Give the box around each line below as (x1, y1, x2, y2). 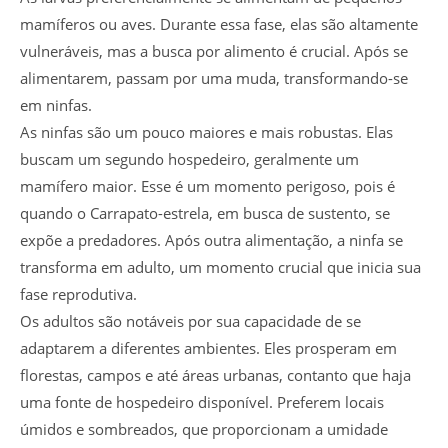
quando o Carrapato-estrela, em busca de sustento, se (20, 202, 390, 223)
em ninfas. (20, 94, 92, 115)
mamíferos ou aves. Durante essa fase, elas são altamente (20, 13, 418, 34)
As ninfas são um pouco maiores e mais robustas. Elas (20, 121, 393, 142)
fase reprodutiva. (20, 283, 137, 304)
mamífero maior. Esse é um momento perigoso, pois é (20, 175, 395, 196)
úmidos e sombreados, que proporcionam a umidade (20, 418, 388, 439)
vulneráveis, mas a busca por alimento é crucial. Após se (20, 40, 408, 61)
